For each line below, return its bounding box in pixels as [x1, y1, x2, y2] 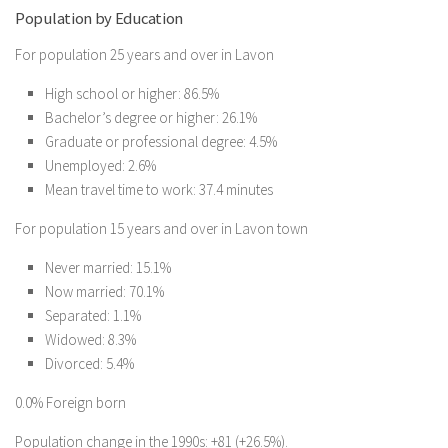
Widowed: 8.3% [45, 330, 136, 349]
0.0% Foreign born [15, 393, 126, 412]
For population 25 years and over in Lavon [15, 45, 274, 64]
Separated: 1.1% [45, 306, 141, 325]
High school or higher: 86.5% [45, 84, 219, 103]
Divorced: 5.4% [45, 354, 134, 373]
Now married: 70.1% [45, 282, 164, 301]
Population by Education [15, 8, 184, 29]
